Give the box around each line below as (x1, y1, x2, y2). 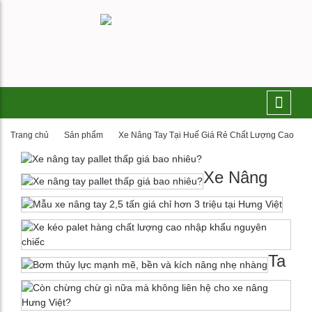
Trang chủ (10, 130, 49, 140)
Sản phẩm (64, 130, 103, 140)
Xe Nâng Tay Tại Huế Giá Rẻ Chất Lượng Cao (118, 130, 294, 140)
